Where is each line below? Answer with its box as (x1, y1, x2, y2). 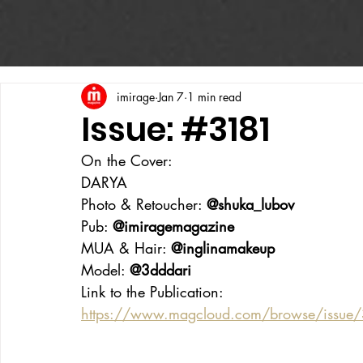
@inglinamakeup (171, 238, 275, 258)
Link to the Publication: (81, 282, 224, 301)
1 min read (187, 88, 241, 105)
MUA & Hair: (81, 238, 171, 258)
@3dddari (130, 260, 191, 280)
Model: (81, 260, 130, 280)
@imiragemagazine (113, 216, 234, 236)
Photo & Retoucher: (81, 194, 207, 214)
